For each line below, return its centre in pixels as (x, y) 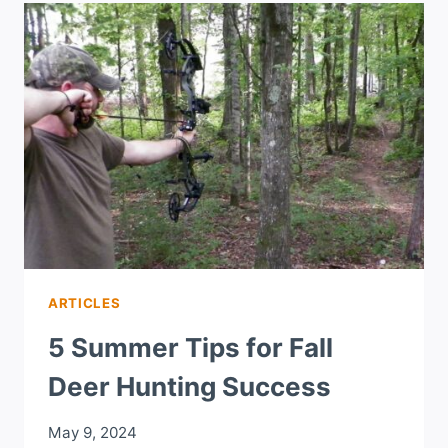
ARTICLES (84, 303)
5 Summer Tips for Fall (190, 347)
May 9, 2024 (92, 432)
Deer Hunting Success (189, 386)
